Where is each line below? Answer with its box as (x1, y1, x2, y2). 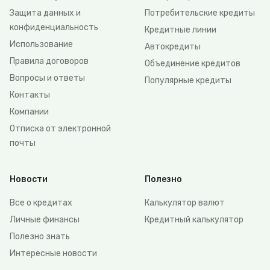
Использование (10, 39, 73, 49)
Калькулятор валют (145, 198, 225, 208)
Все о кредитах (10, 198, 72, 208)
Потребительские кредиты (145, 8, 255, 18)
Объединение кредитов (145, 58, 240, 69)
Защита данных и (10, 8, 81, 18)
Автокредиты (145, 42, 201, 52)
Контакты (10, 90, 50, 100)
